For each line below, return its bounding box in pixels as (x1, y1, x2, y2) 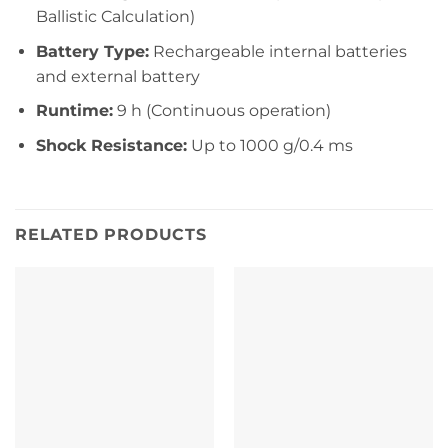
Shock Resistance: (35, 135, 187, 155)
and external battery (35, 66, 200, 86)
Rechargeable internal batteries (148, 41, 407, 61)
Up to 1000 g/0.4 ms (186, 135, 353, 155)
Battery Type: (35, 41, 149, 61)
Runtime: (35, 101, 113, 121)
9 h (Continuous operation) (112, 101, 331, 121)
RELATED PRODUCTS (15, 224, 207, 244)
